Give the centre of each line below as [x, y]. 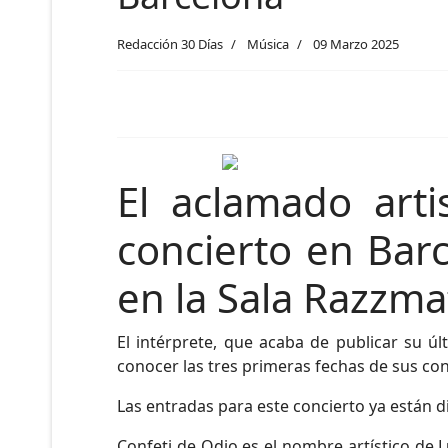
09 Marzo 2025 [356, 44]
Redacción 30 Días [170, 44]
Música [268, 44]
